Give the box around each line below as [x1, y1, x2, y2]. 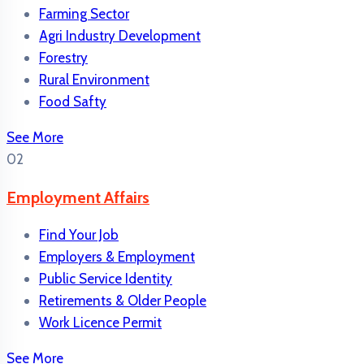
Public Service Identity [39, 270, 172, 287]
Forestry [39, 49, 88, 66]
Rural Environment [39, 71, 149, 88]
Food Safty [39, 93, 106, 110]
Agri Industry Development [39, 27, 201, 44]
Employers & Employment [39, 248, 195, 265]
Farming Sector [39, 5, 129, 22]
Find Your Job [39, 226, 119, 243]
